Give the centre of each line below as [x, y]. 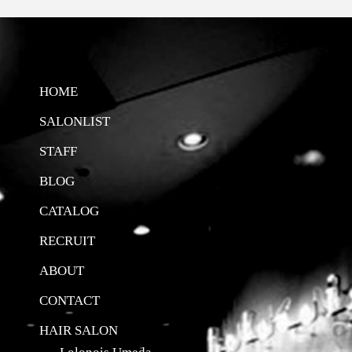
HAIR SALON [79, 330]
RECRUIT [67, 240]
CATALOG [69, 210]
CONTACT [70, 300]
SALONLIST [75, 121]
